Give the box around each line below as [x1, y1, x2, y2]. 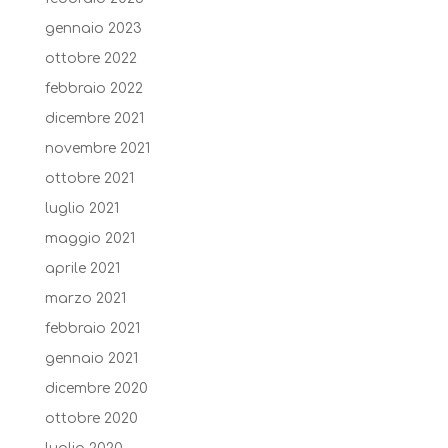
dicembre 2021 [44, 110, 144, 126]
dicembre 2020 [44, 380, 148, 396]
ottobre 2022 [44, 50, 137, 66]
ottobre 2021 [44, 170, 134, 186]
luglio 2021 [44, 200, 119, 216]
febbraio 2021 [44, 320, 140, 336]
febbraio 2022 [44, 80, 143, 96]
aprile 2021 [44, 260, 120, 276]
